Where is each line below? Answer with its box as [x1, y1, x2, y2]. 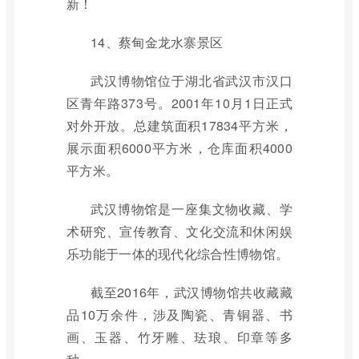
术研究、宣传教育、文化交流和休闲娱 [67, 222, 292, 240]
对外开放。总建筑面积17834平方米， [67, 116, 292, 135]
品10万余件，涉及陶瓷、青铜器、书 [67, 305, 292, 324]
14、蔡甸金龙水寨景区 [91, 33, 224, 51]
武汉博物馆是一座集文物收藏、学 [91, 200, 292, 218]
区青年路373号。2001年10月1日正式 [67, 94, 292, 112]
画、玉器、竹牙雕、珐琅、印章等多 [67, 328, 292, 346]
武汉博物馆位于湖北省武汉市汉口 [91, 71, 292, 90]
